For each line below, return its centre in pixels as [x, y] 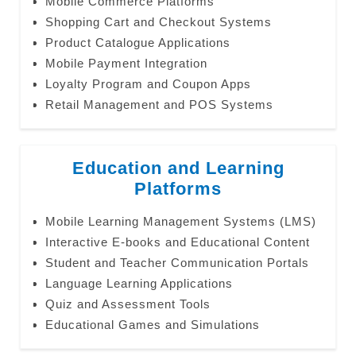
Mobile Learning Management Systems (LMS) [180, 222]
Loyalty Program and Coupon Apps [148, 84]
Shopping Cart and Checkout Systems [158, 22]
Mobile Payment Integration [126, 64]
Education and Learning [178, 168]
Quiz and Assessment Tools [128, 304]
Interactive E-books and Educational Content [177, 242]
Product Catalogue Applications [137, 43]
